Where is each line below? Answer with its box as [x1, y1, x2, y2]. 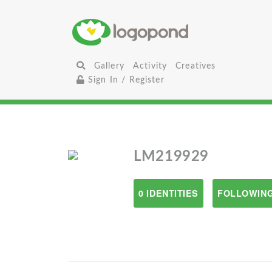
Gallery [93, 61, 124, 70]
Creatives [175, 61, 216, 70]
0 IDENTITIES [138, 187, 199, 199]
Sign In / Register [84, 75, 165, 84]
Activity [132, 61, 168, 70]
